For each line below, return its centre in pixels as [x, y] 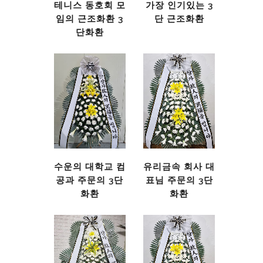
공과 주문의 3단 [90, 181]
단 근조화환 [179, 19]
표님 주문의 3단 [179, 181]
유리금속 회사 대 [179, 167]
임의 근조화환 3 [90, 19]
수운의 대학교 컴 [90, 167]
